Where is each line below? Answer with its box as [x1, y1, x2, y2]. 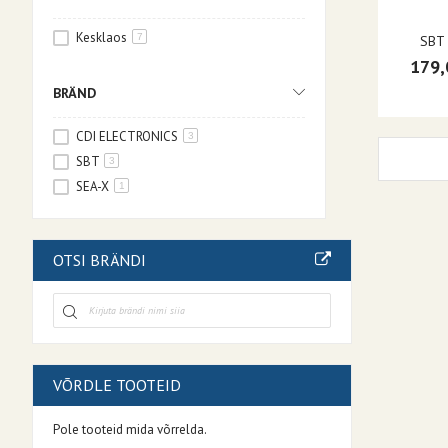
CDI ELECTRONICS [76, 128, 181, 146]
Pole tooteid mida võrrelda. [53, 421, 207, 439]
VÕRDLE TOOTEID [53, 375, 181, 396]
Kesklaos [76, 29, 130, 47]
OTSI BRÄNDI [53, 250, 146, 271]
